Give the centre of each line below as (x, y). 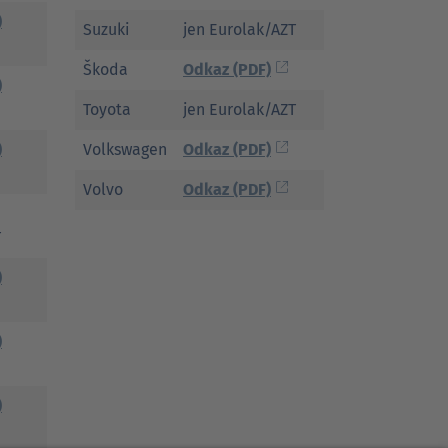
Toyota (107, 109)
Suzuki (106, 29)
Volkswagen (125, 149)
